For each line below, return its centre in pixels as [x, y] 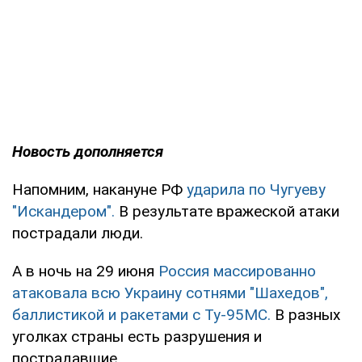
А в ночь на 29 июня [85, 271]
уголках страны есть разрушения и [137, 336]
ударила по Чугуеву [256, 189]
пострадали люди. [78, 233]
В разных [307, 314]
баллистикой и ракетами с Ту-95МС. [143, 314]
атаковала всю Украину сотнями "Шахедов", [170, 293]
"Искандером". [65, 211]
